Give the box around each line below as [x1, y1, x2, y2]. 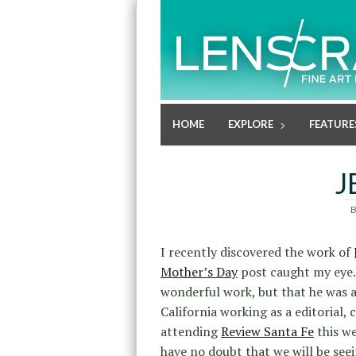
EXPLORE [228, 118, 273, 130]
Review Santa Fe [221, 323, 314, 341]
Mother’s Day [161, 263, 238, 281]
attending [161, 323, 221, 341]
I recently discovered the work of [161, 243, 354, 261]
